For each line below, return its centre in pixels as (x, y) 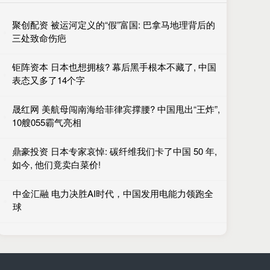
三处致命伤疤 (39, 38)
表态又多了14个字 (48, 80)
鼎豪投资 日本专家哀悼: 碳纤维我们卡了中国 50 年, (114, 151)
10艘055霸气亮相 (46, 122)
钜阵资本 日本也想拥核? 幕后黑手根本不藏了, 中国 (114, 67)
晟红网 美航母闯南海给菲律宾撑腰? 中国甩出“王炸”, (116, 109)
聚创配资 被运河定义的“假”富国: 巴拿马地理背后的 (114, 24)
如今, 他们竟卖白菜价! (56, 164)
